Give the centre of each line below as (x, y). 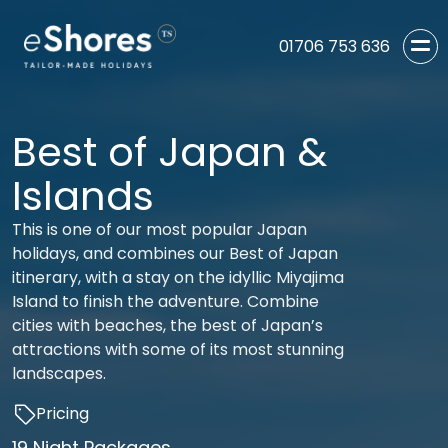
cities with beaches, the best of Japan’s (167, 325)
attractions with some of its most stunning (178, 349)
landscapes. (59, 373)
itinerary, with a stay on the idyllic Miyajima (178, 277)
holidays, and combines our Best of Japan (175, 253)
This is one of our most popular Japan (159, 229)
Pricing (62, 413)
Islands (83, 196)
